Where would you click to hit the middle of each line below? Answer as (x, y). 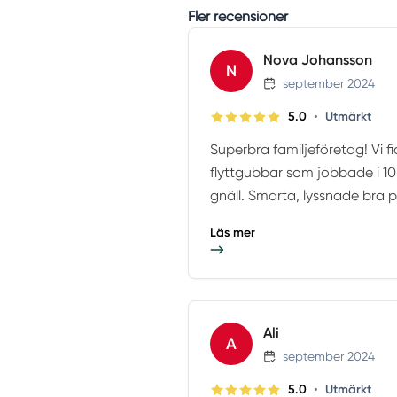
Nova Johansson (318, 60)
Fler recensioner (238, 17)
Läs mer (233, 233)
